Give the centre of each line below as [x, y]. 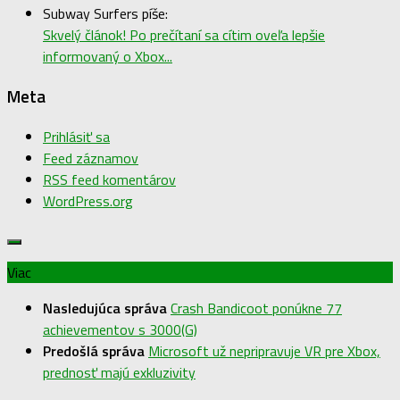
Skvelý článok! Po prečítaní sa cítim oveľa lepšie [184, 35]
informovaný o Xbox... [108, 57]
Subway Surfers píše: [105, 14]
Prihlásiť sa [76, 136]
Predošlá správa [96, 350]
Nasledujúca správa [107, 308]
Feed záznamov [91, 158]
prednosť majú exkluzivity [119, 372]
